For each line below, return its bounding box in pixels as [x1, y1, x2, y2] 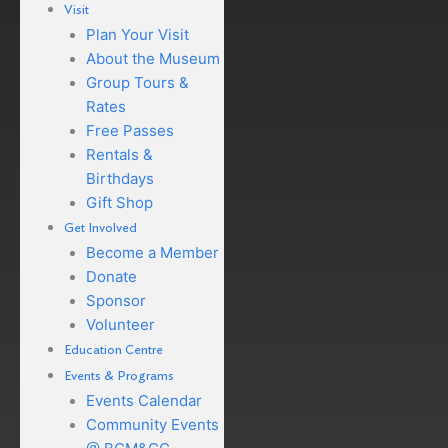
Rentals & [85, 144, 153, 164]
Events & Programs [63, 369, 174, 383]
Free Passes [85, 120, 174, 140]
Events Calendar [85, 390, 202, 410]
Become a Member [85, 242, 219, 262]
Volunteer [85, 314, 155, 334]
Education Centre [63, 343, 163, 357]
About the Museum [85, 48, 220, 68]
